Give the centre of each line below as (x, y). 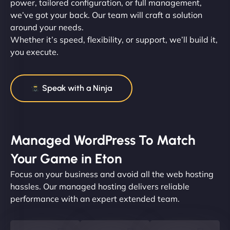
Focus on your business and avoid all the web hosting (112, 174)
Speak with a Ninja (76, 88)
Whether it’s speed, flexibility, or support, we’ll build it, (114, 39)
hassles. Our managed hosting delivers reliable (100, 186)
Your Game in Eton (66, 158)
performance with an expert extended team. (95, 198)
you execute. (34, 52)
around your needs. (47, 27)
